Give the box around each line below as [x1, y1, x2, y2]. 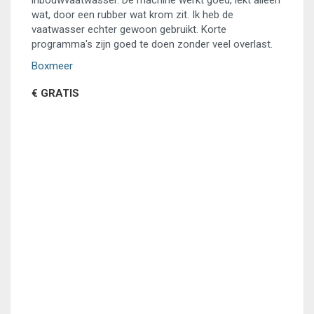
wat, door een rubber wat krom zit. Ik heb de [32, 8, 233, 21]
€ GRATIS [32, 87, 79, 100]
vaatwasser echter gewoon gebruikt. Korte [32, 23, 226, 36]
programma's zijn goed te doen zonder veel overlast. [32, 38, 273, 50]
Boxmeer [32, 60, 73, 72]
